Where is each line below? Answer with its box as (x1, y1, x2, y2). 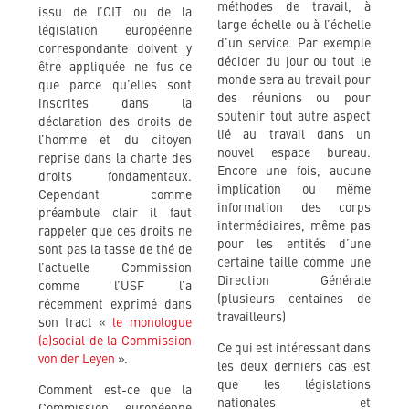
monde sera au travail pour (217, 73, 371, 87)
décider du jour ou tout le (217, 55, 371, 68)
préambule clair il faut (38, 206, 192, 220)
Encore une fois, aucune (217, 164, 371, 178)
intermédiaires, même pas (217, 219, 371, 233)
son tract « (38, 316, 112, 330)
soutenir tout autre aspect (217, 110, 371, 123)
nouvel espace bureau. (217, 146, 371, 160)
